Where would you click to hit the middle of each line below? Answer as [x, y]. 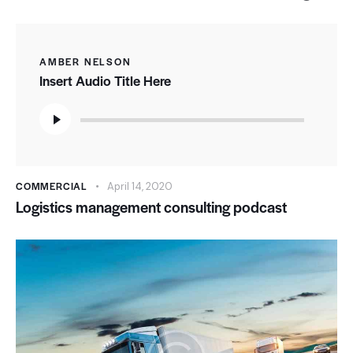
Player [56, 125]
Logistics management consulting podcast [151, 207]
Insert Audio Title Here [105, 81]
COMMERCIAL [52, 186]
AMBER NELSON [85, 61]
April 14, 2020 [139, 187]
